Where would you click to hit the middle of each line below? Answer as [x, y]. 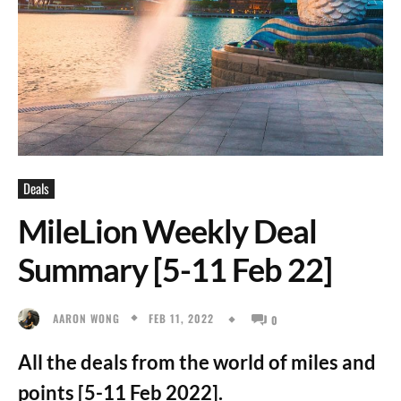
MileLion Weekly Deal [167, 231]
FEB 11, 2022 [181, 318]
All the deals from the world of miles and [197, 362]
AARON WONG [86, 318]
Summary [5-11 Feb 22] [175, 269]
